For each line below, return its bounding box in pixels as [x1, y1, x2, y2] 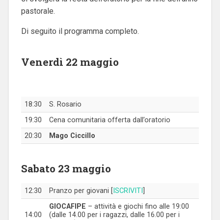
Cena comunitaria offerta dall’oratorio [49, 115, 170, 124]
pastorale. [21, 6, 55, 16]
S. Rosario [49, 100, 82, 109]
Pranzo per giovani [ [49, 186, 113, 195]
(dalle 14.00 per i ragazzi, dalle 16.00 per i [49, 210, 180, 219]
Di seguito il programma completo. [21, 26, 139, 36]
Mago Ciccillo [49, 131, 95, 140]
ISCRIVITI [112, 186, 143, 195]
